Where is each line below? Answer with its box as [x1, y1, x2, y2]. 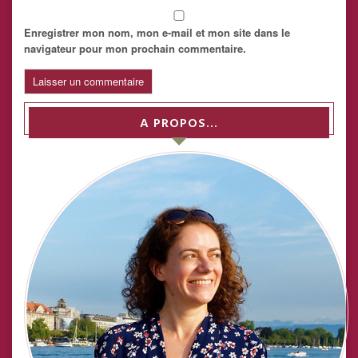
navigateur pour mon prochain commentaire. [24, 41, 246, 57]
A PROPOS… [140, 113, 218, 135]
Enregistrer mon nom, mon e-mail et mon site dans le [24, 25, 290, 41]
